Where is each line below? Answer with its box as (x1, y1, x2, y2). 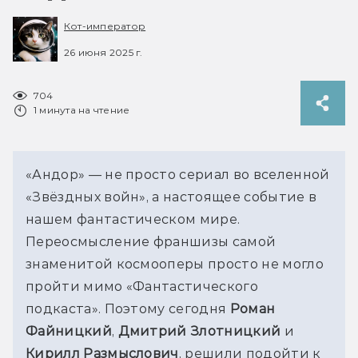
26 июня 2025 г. (64, 46, 143, 58)
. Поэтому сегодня (97, 300, 230, 316)
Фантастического (133, 278, 258, 294)
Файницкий (26, 323, 112, 339)
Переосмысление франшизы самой (26, 233, 276, 249)
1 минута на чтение (34, 103, 130, 116)
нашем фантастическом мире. (26, 211, 241, 227)
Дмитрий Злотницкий (117, 323, 281, 339)
